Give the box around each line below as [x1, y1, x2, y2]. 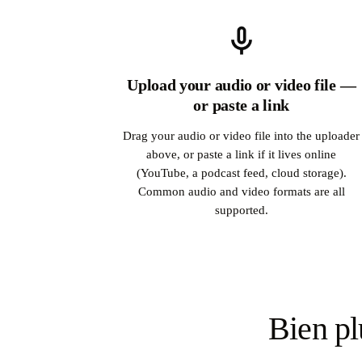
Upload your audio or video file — [127, 75, 356, 94]
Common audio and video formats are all [137, 184, 345, 199]
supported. [214, 203, 268, 217]
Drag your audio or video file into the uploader [123, 128, 360, 143]
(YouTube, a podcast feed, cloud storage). [136, 166, 347, 180]
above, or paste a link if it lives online [146, 147, 337, 162]
